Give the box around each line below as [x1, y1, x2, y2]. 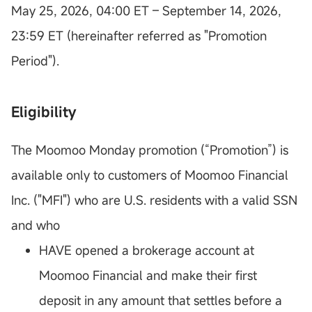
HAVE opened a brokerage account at [39, 242, 254, 259]
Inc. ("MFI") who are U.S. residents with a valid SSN [11, 192, 297, 209]
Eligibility [11, 102, 76, 122]
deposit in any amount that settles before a [39, 292, 282, 309]
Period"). [11, 52, 59, 70]
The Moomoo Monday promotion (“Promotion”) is [11, 141, 288, 159]
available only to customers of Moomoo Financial [11, 166, 288, 184]
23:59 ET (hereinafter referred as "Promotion [11, 27, 267, 45]
